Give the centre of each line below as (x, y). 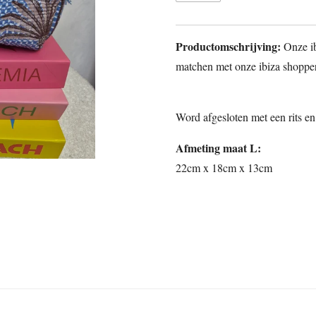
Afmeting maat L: (218, 147)
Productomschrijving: (230, 46)
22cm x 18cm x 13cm (224, 167)
